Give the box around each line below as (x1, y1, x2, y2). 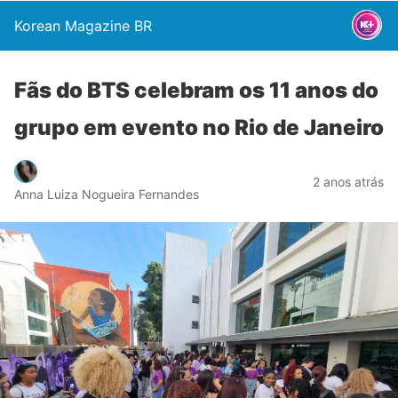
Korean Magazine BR (14, 17, 152, 35)
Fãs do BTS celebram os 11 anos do (14, 77, 378, 103)
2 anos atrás (313, 173, 384, 189)
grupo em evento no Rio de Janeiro (14, 115, 384, 140)
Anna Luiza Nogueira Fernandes (14, 186, 199, 202)
